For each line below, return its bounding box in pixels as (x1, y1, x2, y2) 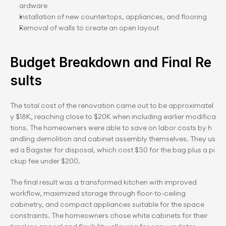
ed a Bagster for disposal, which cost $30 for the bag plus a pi (10, 145, 215, 154)
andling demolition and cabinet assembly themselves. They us (10, 134, 215, 143)
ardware (19, 1, 47, 10)
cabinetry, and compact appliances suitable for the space (10, 200, 204, 209)
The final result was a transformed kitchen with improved (10, 178, 197, 187)
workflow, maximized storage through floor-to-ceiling (10, 189, 186, 198)
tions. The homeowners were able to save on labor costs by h (10, 123, 212, 132)
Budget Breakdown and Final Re (10, 54, 211, 70)
